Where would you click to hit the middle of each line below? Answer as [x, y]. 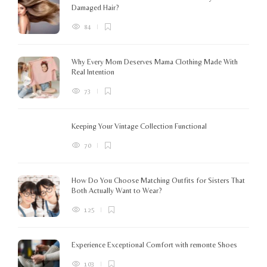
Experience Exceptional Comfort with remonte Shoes [155, 244]
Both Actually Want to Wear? [118, 190]
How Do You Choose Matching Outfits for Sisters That [158, 180]
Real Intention [94, 72]
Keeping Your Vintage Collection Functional [140, 126]
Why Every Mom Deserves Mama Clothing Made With [155, 61]
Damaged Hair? [96, 7]
